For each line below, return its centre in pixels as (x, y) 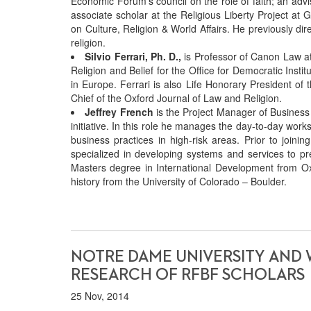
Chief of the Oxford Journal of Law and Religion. (176, 98)
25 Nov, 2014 (100, 296)
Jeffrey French (119, 112)
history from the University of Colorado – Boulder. (179, 181)
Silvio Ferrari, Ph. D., (133, 56)
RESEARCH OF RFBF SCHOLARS (188, 275)
